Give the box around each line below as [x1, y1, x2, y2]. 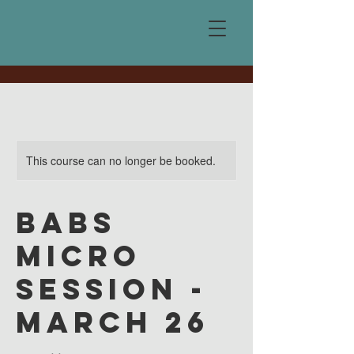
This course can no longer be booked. [26, 153, 216, 168]
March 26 [16, 304, 209, 341]
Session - [16, 271, 207, 307]
